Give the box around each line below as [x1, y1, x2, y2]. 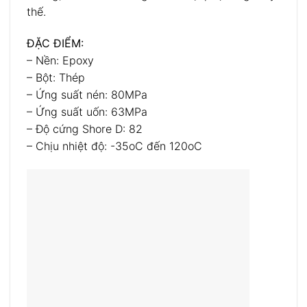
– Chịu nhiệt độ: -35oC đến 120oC [27, 138, 202, 153]
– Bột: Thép [27, 70, 85, 84]
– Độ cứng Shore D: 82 [27, 121, 143, 136]
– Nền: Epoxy [27, 53, 94, 67]
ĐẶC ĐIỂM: [27, 36, 84, 50]
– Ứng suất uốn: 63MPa [27, 104, 147, 119]
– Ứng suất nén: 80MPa [27, 87, 147, 101]
